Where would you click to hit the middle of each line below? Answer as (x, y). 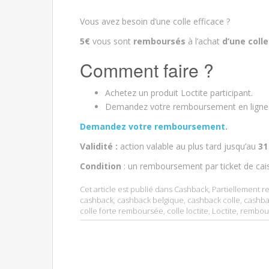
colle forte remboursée (122, 210)
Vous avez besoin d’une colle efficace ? (155, 21)
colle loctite (188, 210)
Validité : (99, 146)
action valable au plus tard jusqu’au (188, 146)
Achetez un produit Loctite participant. (179, 92)
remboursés (158, 41)
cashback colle (214, 200)
